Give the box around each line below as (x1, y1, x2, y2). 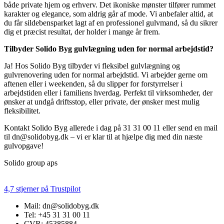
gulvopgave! (4, 141, 43, 150)
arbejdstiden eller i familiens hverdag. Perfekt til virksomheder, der (4, 88, 212, 97)
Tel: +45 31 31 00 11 (24, 210, 90, 219)
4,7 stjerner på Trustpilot (4, 184, 80, 193)
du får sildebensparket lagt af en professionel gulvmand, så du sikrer (4, 18, 217, 27)
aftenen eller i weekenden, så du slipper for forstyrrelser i (4, 79, 182, 88)
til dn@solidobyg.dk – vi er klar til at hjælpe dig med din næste (4, 132, 202, 141)
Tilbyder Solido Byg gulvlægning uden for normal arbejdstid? (4, 44, 213, 53)
